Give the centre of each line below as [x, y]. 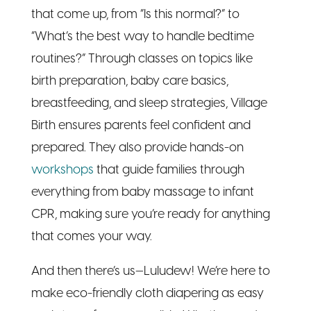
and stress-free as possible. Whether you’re [149, 254]
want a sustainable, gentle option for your [146, 299]
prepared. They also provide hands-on [137, 86]
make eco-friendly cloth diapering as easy [147, 232]
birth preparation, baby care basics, [129, 19]
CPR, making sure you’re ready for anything [150, 153]
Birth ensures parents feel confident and [141, 64]
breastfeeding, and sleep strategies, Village [149, 42]
